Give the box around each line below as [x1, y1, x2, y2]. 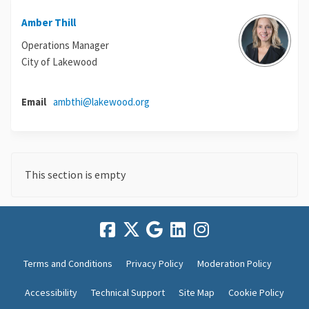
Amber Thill [21, 15, 76, 29]
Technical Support [91, 286, 165, 299]
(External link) [149, 94, 208, 108]
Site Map [179, 286, 215, 299]
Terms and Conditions [23, 257, 112, 270]
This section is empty [25, 167, 126, 181]
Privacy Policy [126, 257, 183, 270]
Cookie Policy [228, 286, 284, 299]
